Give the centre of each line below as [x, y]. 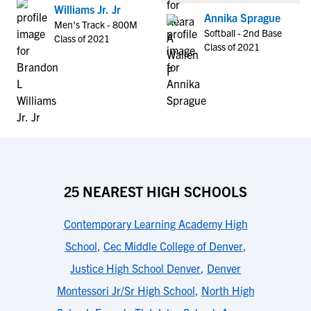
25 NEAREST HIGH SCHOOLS [155, 191]
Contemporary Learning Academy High [155, 224]
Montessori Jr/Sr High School [126, 290]
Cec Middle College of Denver [173, 246]
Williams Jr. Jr [87, 9]
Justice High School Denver [135, 268]
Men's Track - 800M [96, 24]
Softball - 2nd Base [243, 33]
